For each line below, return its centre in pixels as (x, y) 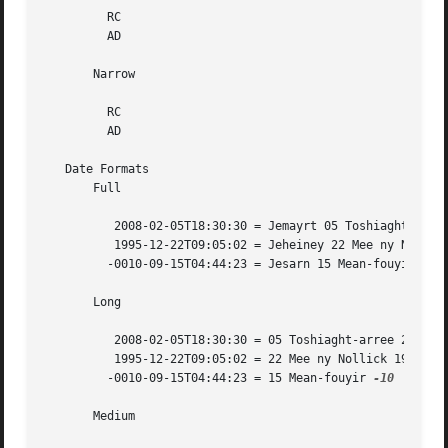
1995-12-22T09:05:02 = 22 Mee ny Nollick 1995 (72, 359)
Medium (90, 416)
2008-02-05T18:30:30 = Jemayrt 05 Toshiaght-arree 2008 (72, 226)
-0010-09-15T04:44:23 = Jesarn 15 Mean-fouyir (261, 264)
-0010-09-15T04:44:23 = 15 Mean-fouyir (237, 378)
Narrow (90, 74)
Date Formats (97, 169)
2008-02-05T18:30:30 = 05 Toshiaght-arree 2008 (72, 340)
